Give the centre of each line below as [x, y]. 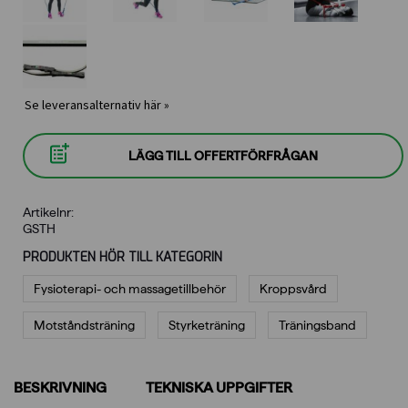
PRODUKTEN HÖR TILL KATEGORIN [122, 257]
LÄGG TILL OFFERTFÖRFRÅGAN [223, 155]
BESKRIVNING [60, 387]
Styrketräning [207, 325]
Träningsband [317, 325]
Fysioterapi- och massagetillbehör [130, 288]
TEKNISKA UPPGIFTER [219, 387]
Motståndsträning [84, 325]
